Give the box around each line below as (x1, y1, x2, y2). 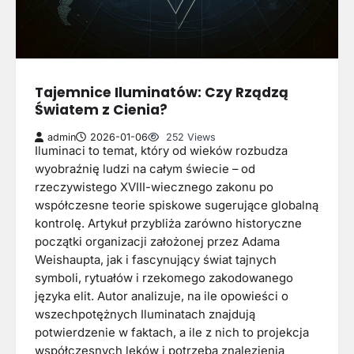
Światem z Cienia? (35, 100, 168, 120)
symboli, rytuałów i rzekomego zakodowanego (35, 270, 293, 285)
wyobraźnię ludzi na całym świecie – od (35, 161, 255, 176)
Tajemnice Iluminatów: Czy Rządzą (35, 83, 288, 103)
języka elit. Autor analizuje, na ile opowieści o (35, 288, 288, 303)
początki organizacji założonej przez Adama (35, 234, 280, 249)
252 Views (163, 130, 216, 143)
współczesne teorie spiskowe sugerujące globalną (35, 198, 318, 213)
